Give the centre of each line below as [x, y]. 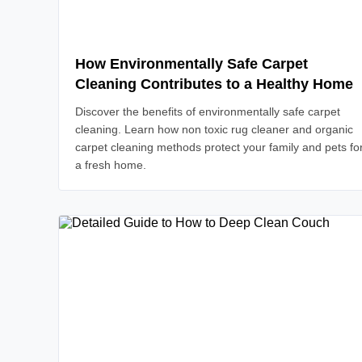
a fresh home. [111, 165]
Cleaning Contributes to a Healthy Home [214, 84]
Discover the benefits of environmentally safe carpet [208, 112]
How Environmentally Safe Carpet [192, 64]
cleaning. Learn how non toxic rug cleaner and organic [214, 129]
